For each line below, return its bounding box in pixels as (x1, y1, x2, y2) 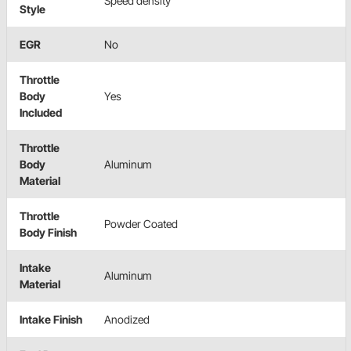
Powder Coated (104, 216, 178, 230)
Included (20, 105, 62, 119)
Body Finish (20, 225, 77, 239)
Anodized (104, 312, 150, 326)
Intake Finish (20, 312, 82, 326)
